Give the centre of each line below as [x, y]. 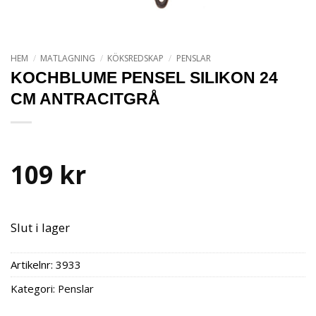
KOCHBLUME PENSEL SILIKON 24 [144, 78]
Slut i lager [40, 228]
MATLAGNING [68, 59]
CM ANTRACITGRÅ [85, 99]
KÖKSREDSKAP [136, 59]
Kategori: [34, 288]
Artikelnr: [33, 264]
